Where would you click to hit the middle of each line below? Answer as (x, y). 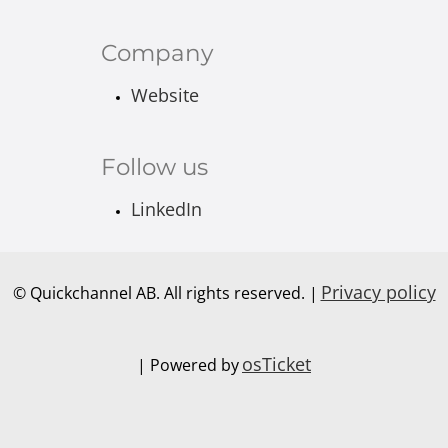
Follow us (154, 166)
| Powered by (188, 364)
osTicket (276, 363)
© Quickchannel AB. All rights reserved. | (165, 292)
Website (164, 94)
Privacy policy (378, 291)
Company (156, 52)
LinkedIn (166, 208)
